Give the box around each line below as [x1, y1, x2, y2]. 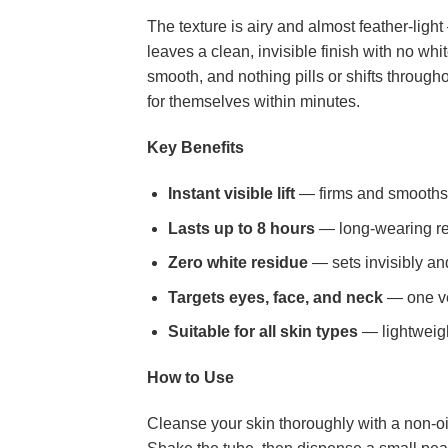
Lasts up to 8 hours [167, 219, 315, 237]
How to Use [147, 369, 234, 387]
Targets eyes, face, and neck [167, 288, 383, 306]
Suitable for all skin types [167, 323, 358, 341]
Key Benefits [147, 139, 244, 157]
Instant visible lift [167, 184, 295, 202]
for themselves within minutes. [147, 93, 360, 111]
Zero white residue [167, 254, 308, 272]
